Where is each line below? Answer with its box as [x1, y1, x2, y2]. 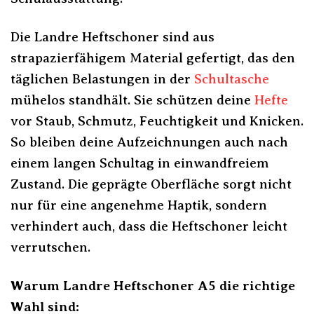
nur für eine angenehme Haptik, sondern [11, 197, 267, 212]
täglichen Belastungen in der [11, 71, 194, 86]
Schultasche [194, 71, 269, 86]
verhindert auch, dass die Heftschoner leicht [11, 218, 287, 233]
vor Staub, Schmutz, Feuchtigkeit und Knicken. [11, 113, 303, 128]
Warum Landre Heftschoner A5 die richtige [11, 278, 295, 293]
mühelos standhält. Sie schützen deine [11, 92, 254, 107]
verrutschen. [11, 239, 90, 254]
